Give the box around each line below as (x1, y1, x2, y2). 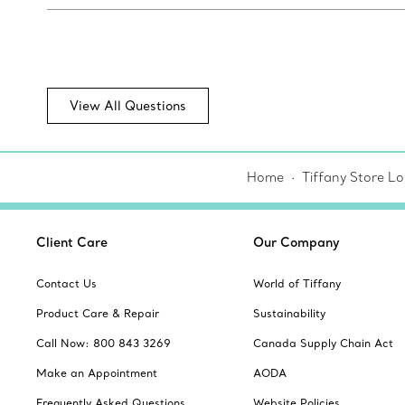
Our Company (253, 234, 340, 251)
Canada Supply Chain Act (253, 336, 393, 351)
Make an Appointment (36, 366, 157, 381)
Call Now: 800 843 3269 (36, 336, 171, 351)
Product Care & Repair (36, 306, 159, 321)
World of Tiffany (253, 277, 341, 291)
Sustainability (253, 306, 325, 321)
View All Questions (70, 98, 186, 115)
